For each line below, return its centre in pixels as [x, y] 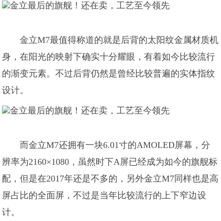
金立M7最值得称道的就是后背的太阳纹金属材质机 [119, 40]
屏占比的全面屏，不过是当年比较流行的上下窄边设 [104, 195]
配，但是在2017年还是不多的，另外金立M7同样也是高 [110, 179]
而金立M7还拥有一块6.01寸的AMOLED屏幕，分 [115, 145]
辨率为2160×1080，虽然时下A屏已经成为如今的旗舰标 [110, 162]
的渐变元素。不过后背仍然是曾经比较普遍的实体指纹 [109, 74]
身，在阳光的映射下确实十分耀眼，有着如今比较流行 [109, 57]
